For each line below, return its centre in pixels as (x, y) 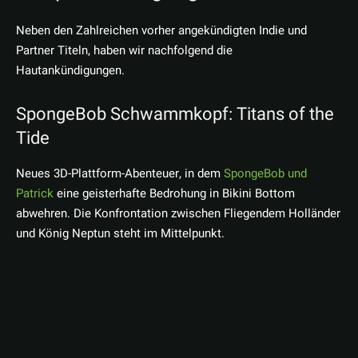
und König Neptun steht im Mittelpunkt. (120, 234)
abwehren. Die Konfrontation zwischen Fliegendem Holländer (178, 214)
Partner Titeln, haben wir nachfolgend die (124, 51)
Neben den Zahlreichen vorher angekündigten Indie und (161, 31)
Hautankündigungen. (70, 71)
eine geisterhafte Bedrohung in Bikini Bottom (174, 194)
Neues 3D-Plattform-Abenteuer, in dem (120, 174)
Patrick (35, 194)
